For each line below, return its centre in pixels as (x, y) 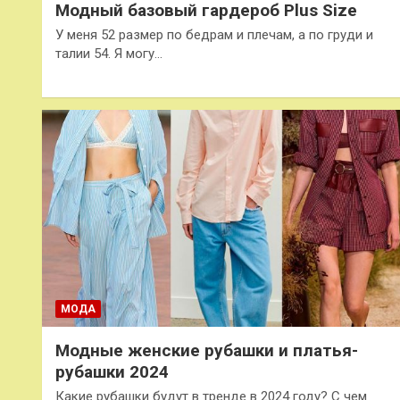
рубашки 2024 (112, 372)
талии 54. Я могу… (109, 54)
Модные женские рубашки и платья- (207, 351)
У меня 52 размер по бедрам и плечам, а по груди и (214, 35)
